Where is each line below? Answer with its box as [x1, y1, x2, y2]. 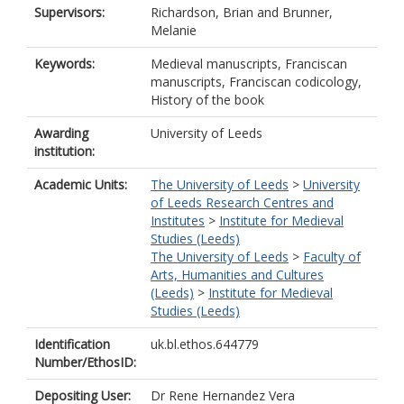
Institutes [151, 212, 205, 229]
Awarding [34, 124, 88, 142]
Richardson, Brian [151, 4, 253, 21]
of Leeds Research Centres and [151, 194, 334, 211]
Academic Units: [34, 176, 127, 193]
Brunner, [282, 4, 333, 21]
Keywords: [34, 55, 95, 72]
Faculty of [303, 248, 361, 265]
